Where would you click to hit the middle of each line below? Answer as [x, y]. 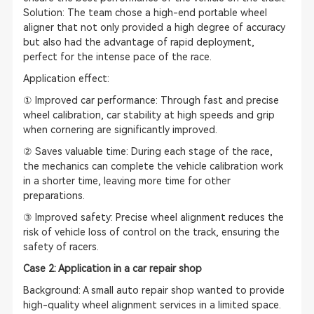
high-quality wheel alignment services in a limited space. [152, 305]
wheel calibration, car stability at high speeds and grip [149, 115]
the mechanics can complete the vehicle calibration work [153, 166]
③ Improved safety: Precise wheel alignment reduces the [153, 217]
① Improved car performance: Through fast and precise [151, 100]
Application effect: [66, 78]
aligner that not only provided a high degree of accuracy [154, 27]
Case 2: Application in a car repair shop [112, 268]
